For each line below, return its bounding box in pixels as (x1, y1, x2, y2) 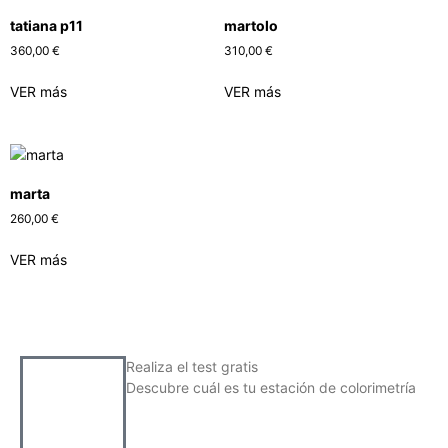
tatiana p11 (10, 16, 83, 34)
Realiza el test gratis (126, 358, 258, 376)
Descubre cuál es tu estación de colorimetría (126, 379, 416, 397)
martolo (224, 16, 278, 34)
